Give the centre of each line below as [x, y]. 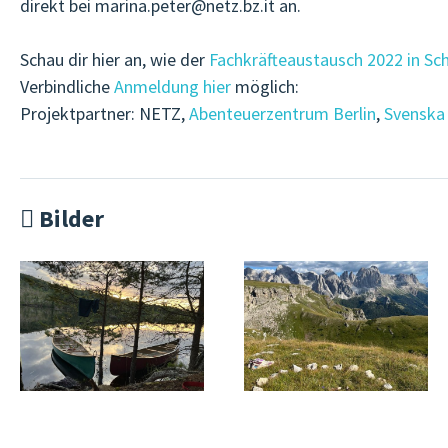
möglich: [267, 86]
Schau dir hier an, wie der [114, 59]
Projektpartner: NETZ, [104, 113]
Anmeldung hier [174, 86]
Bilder [69, 218]
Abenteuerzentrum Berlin [282, 113]
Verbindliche [67, 86]
